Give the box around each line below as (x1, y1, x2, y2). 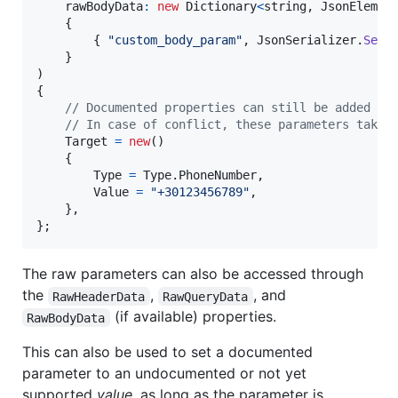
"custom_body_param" (107, 33, 243, 48)
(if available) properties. (109, 307, 276, 326)
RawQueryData (163, 289, 249, 304)
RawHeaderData (52, 289, 146, 304)
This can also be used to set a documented (22, 343, 313, 362)
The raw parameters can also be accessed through (22, 265, 363, 283)
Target (65, 134, 107, 149)
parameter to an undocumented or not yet (22, 364, 306, 383)
